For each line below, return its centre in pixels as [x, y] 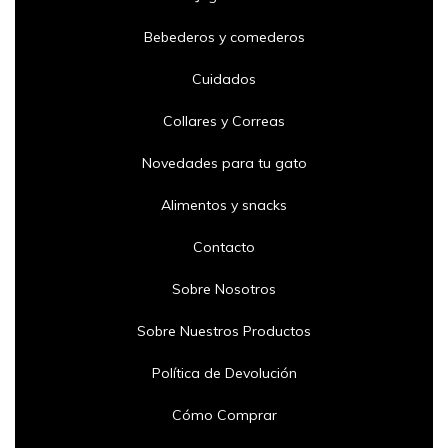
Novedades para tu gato [224, 163]
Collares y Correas [224, 121]
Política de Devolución [224, 373]
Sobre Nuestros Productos [224, 331]
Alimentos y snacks [224, 205]
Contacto [224, 247]
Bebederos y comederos [224, 37]
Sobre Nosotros [224, 289]
